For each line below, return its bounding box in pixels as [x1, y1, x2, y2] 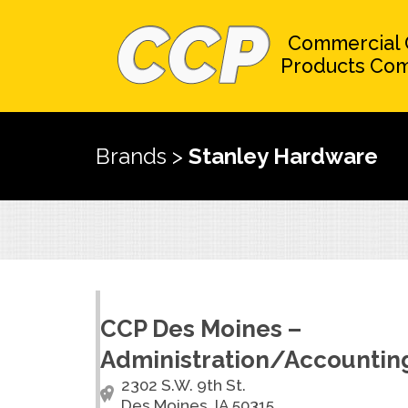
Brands [96, 143, 167, 169]
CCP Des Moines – [99, 315, 301, 342]
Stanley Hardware [189, 143, 378, 169]
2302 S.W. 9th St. [120, 376, 246, 394]
